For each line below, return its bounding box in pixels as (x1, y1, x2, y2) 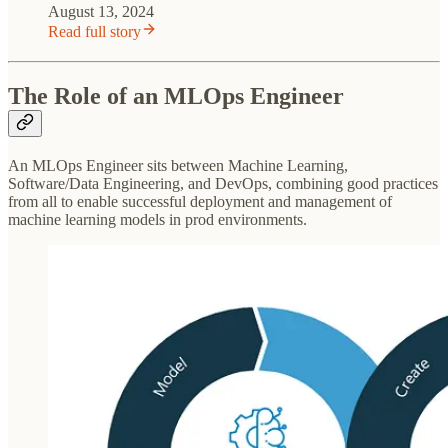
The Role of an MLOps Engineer (8, 82, 344, 109)
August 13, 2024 (48, 2, 154, 20)
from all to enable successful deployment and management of (8, 192, 392, 210)
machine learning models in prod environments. (8, 210, 307, 228)
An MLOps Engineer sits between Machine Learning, (8, 156, 348, 174)
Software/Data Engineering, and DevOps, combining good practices (8, 174, 438, 192)
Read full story (48, 22, 141, 40)
